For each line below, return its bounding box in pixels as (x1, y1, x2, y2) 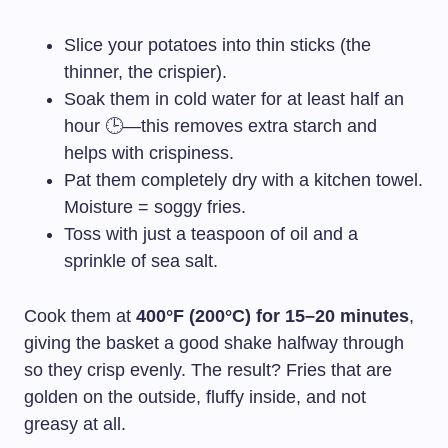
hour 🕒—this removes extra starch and (64, 116, 377, 137)
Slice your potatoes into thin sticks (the (64, 35, 371, 56)
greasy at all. (24, 414, 126, 435)
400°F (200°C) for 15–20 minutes (136, 306, 409, 327)
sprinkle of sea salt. (64, 251, 218, 272)
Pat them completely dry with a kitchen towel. (64, 170, 423, 191)
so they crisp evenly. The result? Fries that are (24, 360, 392, 381)
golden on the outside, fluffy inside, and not (24, 387, 366, 408)
